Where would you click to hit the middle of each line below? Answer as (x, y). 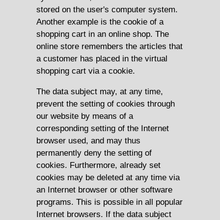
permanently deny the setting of (94, 153)
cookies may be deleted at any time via (108, 178)
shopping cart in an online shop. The (103, 34)
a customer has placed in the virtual (102, 59)
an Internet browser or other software (104, 190)
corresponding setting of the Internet (103, 128)
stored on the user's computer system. (107, 10)
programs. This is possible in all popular (110, 202)
